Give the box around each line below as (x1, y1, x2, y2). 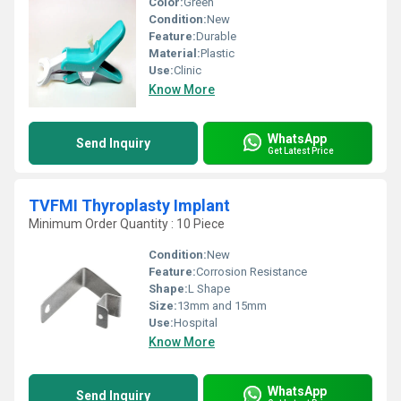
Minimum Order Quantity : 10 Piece (29, 217, 225, 231)
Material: (149, 47, 200, 60)
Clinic (174, 64, 201, 77)
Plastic (200, 47, 235, 60)
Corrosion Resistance (196, 265, 307, 278)
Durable (196, 30, 236, 43)
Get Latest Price (268, 145, 334, 156)
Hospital (174, 316, 218, 329)
